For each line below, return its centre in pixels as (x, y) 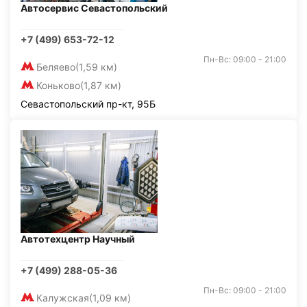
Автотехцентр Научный (78, 239)
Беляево (56, 67)
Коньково (58, 85)
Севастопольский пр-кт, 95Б (88, 104)
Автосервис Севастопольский (94, 8)
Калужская (63, 298)
